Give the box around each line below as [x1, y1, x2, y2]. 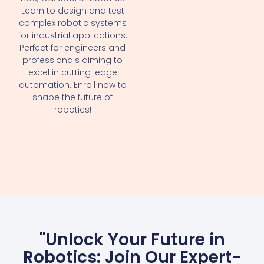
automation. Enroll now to [18, 78, 127, 91]
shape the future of [32, 91, 113, 103]
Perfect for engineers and [19, 41, 126, 54]
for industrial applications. [18, 29, 127, 41]
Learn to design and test [21, 4, 124, 16]
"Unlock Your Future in [39, 227, 225, 251]
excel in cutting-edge [28, 66, 117, 78]
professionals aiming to [22, 54, 123, 66]
